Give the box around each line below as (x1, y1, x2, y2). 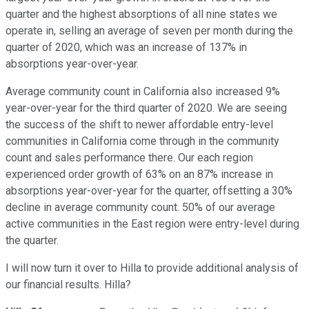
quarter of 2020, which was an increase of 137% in (6, 41, 247, 54)
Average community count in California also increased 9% (6, 85, 280, 99)
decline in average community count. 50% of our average (6, 201, 275, 215)
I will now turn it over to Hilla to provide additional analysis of (6, 261, 299, 275)
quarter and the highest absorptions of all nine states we (6, 8, 277, 21)
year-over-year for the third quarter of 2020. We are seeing (6, 101, 287, 115)
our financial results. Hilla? (6, 278, 131, 292)
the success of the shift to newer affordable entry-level (6, 118, 273, 132)
